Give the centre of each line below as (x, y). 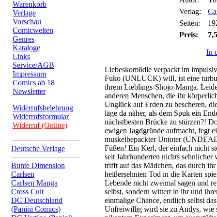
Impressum (29, 74)
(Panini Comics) (36, 209)
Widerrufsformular (41, 116)
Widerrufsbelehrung (43, 108)
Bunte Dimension (38, 165)
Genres (23, 39)
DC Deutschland (37, 200)
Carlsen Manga (34, 183)
